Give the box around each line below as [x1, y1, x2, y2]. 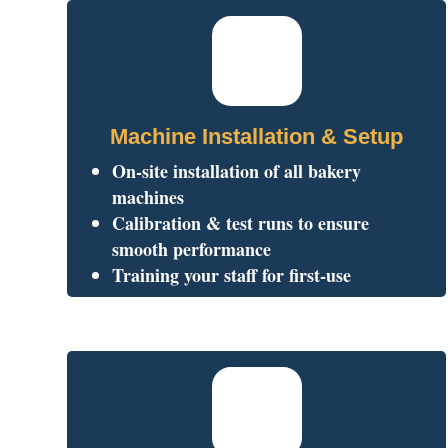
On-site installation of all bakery [112, 157, 362, 184]
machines [112, 183, 185, 210]
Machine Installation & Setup [110, 123, 404, 149]
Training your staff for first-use [112, 261, 352, 288]
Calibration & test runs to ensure [112, 209, 370, 236]
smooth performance [112, 235, 272, 262]
